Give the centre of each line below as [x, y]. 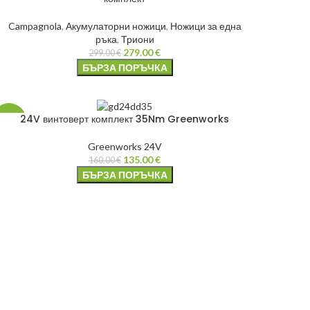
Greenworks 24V [125, 146]
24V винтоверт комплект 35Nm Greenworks [125, 119]
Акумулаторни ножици [116, 26]
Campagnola [35, 26]
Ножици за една [206, 26]
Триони [137, 39]
